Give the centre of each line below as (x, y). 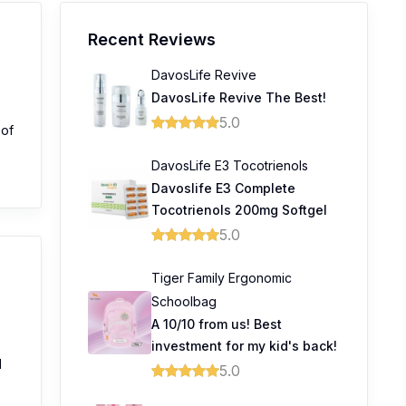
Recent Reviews (152, 39)
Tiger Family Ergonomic (222, 278)
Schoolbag (184, 301)
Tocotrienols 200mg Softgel (239, 210)
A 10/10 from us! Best (217, 324)
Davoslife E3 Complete (223, 188)
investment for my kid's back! (244, 346)
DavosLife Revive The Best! (239, 97)
